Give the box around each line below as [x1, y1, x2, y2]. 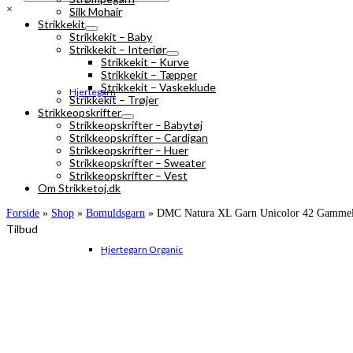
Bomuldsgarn [86, 207, 145, 219]
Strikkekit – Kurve [101, 55, 189, 69]
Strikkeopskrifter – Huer [69, 143, 188, 157]
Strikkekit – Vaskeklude [101, 80, 216, 94]
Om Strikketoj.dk [38, 181, 121, 195]
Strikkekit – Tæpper [101, 68, 197, 81]
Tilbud [6, 222, 38, 236]
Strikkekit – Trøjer [69, 93, 158, 106]
